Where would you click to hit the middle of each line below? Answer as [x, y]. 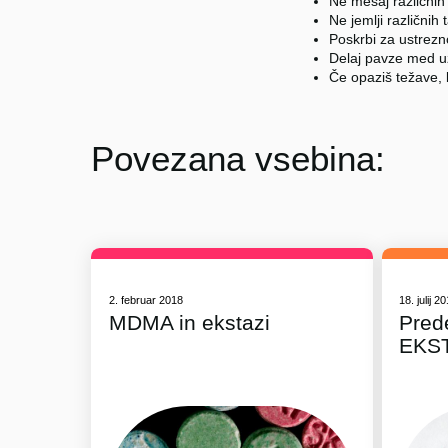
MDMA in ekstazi [189, 323]
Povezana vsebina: [238, 158]
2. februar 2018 [145, 299]
